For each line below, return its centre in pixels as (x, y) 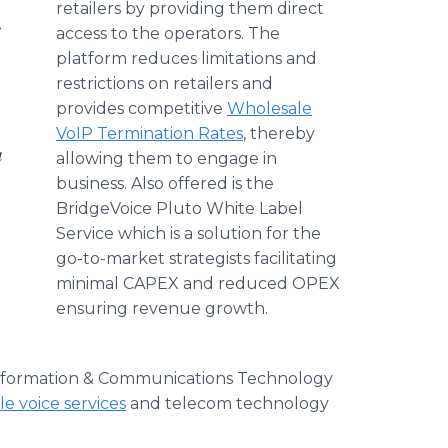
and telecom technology (227, 403)
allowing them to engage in (166, 158)
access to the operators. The (168, 33)
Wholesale (269, 108)
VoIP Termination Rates (149, 133)
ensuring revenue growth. (162, 308)
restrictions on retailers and (164, 83)
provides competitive (141, 108)
